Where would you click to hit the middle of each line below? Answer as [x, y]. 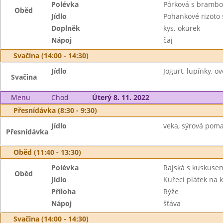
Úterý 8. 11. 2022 [120, 97]
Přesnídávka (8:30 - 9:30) [55, 110]
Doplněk [66, 28]
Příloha [64, 191]
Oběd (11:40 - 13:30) [47, 152]
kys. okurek [181, 28]
